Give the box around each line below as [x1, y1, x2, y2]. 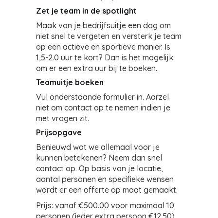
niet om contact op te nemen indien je [36, 103, 170, 112]
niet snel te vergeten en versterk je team [36, 31, 182, 41]
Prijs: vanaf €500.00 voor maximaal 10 [36, 200, 174, 210]
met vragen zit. [36, 113, 89, 123]
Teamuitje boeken [36, 77, 104, 87]
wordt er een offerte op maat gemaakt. [36, 185, 180, 195]
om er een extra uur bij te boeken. [36, 63, 157, 73]
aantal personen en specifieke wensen [36, 174, 174, 184]
